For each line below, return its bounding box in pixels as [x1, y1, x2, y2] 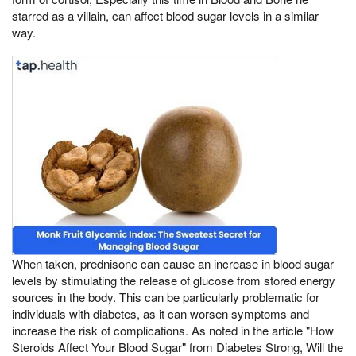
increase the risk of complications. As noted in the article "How [12, 321, 334, 339]
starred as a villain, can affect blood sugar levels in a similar [12, 7, 319, 25]
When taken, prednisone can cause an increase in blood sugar [12, 254, 334, 272]
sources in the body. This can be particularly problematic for [12, 288, 319, 305]
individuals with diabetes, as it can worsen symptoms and [12, 304, 309, 322]
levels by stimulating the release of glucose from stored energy [12, 271, 335, 288]
